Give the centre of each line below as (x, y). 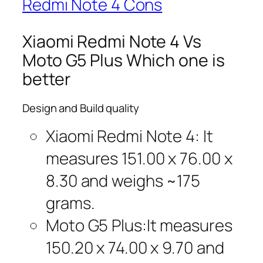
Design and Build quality (81, 108)
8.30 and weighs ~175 (123, 180)
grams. (70, 203)
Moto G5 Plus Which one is (124, 60)
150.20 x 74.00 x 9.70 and (135, 247)
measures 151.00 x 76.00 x (139, 158)
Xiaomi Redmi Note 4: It (129, 136)
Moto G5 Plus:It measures (139, 225)
